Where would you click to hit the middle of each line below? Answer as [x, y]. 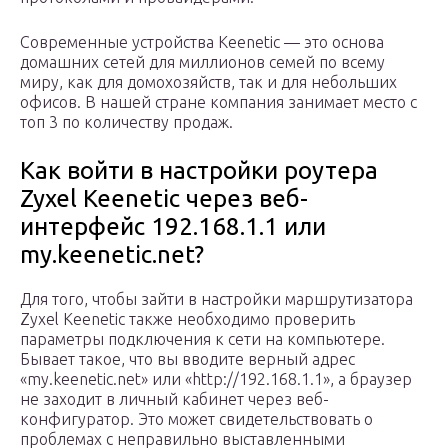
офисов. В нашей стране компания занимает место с [218, 102]
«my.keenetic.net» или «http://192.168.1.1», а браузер [216, 379]
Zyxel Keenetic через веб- [164, 199]
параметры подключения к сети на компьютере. [202, 339]
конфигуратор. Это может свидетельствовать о [196, 419]
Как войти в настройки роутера [199, 171]
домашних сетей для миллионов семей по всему [202, 62]
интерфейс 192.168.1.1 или [173, 227]
